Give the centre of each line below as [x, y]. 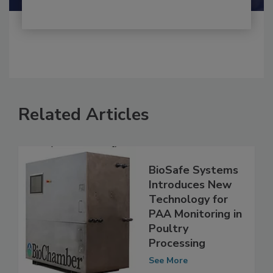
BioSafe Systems [193, 195]
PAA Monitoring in [195, 239]
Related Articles [84, 140]
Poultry [168, 254]
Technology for [188, 225]
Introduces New [190, 210]
